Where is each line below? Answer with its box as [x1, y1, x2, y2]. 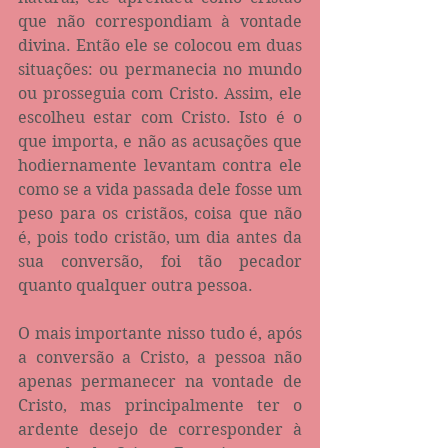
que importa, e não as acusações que [18, 131, 302, 151]
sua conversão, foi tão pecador [18, 251, 302, 271]
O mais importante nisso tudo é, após [18, 323, 302, 343]
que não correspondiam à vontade [18, 11, 302, 31]
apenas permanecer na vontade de [18, 371, 302, 391]
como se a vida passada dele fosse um [18, 179, 302, 199]
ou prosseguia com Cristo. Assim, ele [18, 83, 302, 103]
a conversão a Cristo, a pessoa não [18, 347, 302, 367]
